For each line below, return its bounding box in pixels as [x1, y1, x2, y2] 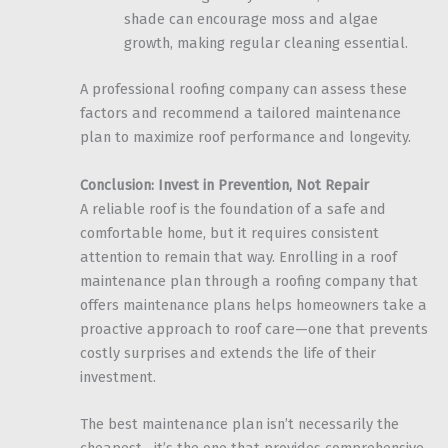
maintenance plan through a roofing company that [80, 271, 418, 290]
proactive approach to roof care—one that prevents [80, 319, 428, 338]
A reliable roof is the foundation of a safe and [80, 199, 386, 218]
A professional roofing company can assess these [80, 80, 407, 99]
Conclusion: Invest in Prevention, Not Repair [80, 175, 369, 194]
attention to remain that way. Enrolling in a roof [80, 247, 397, 266]
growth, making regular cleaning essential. [123, 34, 408, 53]
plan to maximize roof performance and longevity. [80, 128, 411, 147]
